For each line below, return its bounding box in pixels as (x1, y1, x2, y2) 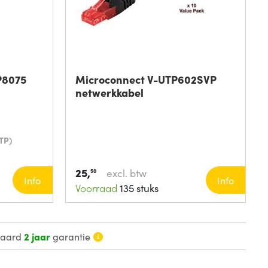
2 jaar (24, 229, 51, 243)
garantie (50, 229, 91, 243)
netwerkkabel (75, 85, 144, 100)
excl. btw (106, 166, 147, 181)
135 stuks (117, 180, 159, 195)
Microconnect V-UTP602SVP (75, 72, 216, 87)
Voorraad (75, 180, 117, 195)
